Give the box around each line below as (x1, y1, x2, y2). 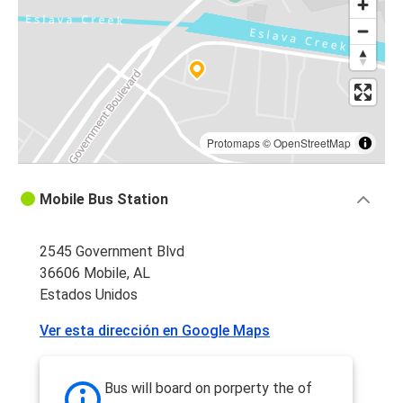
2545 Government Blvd (40, 243, 184, 261)
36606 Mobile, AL (40, 264, 150, 282)
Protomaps (207, 135, 260, 151)
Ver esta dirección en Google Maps (40, 322, 270, 340)
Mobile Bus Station (40, 191, 168, 209)
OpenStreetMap (273, 135, 351, 151)
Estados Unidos (40, 286, 138, 304)
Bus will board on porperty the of (104, 380, 312, 398)
